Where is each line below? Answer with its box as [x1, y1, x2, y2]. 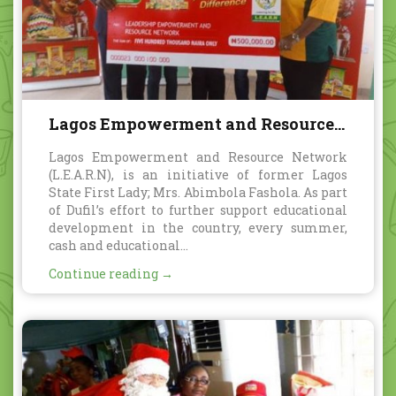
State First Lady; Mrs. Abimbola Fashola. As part [49, 183, 347, 201]
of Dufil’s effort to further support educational [49, 201, 347, 218]
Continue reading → [49, 264, 173, 282]
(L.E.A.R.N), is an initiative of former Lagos [49, 165, 347, 183]
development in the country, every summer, [49, 218, 347, 236]
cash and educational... [49, 236, 188, 254]
